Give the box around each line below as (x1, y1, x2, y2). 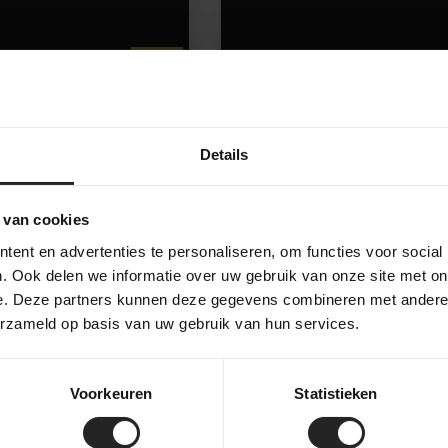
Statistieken (294, 384, 378, 402)
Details (199, 145, 249, 163)
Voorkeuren (70, 384, 152, 402)
